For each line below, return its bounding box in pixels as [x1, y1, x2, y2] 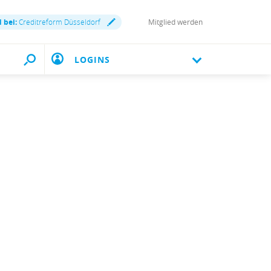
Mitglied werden [148, 17, 203, 27]
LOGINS [74, 54, 110, 65]
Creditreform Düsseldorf [17, 16, 100, 27]
